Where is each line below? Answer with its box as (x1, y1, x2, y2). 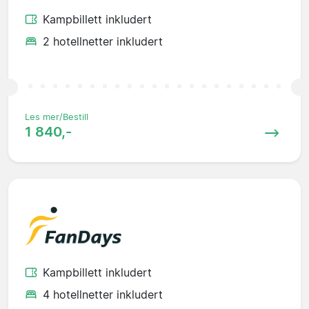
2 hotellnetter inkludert (43, 34, 163, 48)
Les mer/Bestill (25, 111, 88, 122)
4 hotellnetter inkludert (43, 288, 163, 301)
